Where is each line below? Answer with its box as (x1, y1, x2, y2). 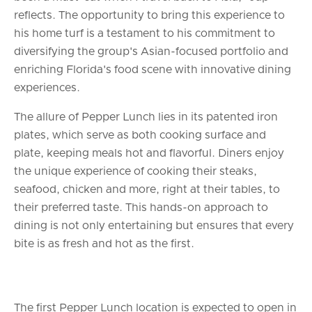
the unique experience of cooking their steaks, (14, 165, 257, 177)
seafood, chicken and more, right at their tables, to (14, 183, 280, 195)
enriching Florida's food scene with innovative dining (14, 63, 291, 75)
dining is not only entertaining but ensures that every (14, 219, 294, 231)
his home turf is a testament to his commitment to (14, 27, 275, 39)
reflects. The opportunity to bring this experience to (14, 9, 285, 21)
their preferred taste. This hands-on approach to (14, 201, 268, 213)
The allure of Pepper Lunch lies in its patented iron (14, 111, 278, 123)
